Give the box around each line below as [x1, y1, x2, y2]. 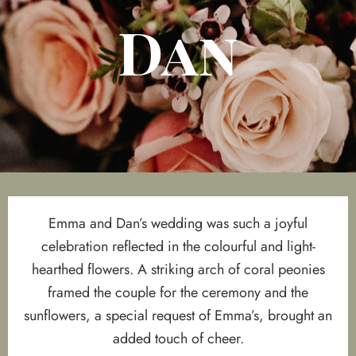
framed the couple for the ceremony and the [48, 281, 308, 303]
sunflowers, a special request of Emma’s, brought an [24, 304, 332, 326]
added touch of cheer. [112, 327, 244, 349]
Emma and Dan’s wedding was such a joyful [48, 212, 308, 234]
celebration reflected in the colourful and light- [41, 235, 315, 257]
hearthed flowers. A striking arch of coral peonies [31, 258, 325, 280]
